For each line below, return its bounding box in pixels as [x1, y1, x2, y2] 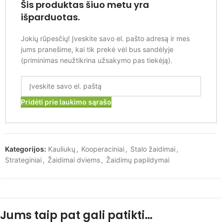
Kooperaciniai [81, 144, 124, 153]
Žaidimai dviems [48, 155, 100, 164]
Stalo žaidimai [130, 144, 175, 153]
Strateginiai [5, 155, 42, 164]
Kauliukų [48, 144, 75, 153]
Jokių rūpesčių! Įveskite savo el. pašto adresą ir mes [21, 34, 190, 43]
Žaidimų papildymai [106, 155, 169, 164]
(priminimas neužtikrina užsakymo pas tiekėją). [21, 55, 172, 64]
